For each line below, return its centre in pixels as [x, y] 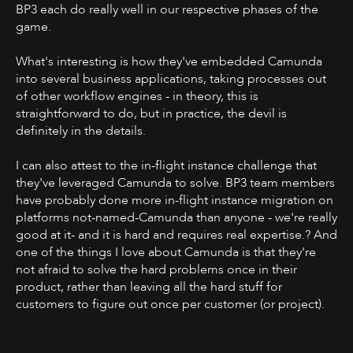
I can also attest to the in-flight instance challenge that [166, 165]
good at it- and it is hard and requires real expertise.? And [176, 234]
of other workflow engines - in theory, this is [137, 96]
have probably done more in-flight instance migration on [175, 200]
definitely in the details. [81, 130]
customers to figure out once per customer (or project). [170, 304]
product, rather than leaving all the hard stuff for [149, 286]
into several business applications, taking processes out [171, 78]
